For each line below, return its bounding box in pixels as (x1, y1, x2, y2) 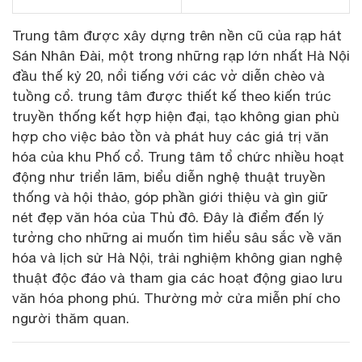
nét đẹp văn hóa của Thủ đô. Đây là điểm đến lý (12, 208, 324, 225)
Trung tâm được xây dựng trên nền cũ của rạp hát (12, 27, 342, 44)
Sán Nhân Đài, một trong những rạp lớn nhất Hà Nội (12, 47, 350, 64)
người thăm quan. (12, 309, 129, 326)
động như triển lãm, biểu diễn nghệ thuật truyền (12, 168, 326, 185)
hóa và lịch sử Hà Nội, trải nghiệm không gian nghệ (12, 249, 343, 266)
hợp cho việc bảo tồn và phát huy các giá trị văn (12, 128, 329, 145)
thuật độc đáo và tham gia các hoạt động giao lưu (12, 269, 343, 286)
